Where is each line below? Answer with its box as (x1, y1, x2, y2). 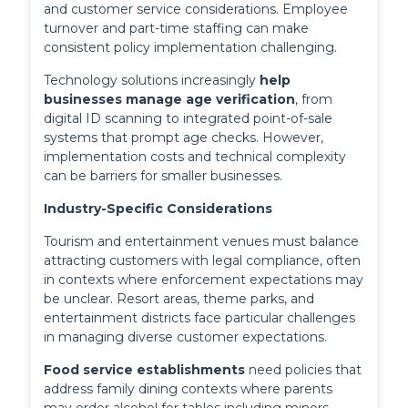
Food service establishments (44, 362, 246, 379)
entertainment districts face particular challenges (44, 310, 356, 327)
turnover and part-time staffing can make (44, 20, 310, 37)
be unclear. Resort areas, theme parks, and (44, 291, 315, 308)
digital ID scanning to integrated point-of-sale (44, 110, 333, 127)
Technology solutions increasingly (44, 72, 260, 89)
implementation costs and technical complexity (44, 148, 347, 166)
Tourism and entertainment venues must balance (44, 233, 360, 250)
